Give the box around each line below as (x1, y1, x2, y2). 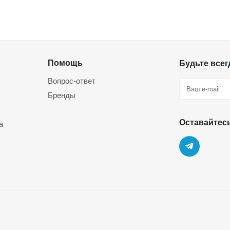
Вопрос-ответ (48, 76, 95, 85)
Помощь (48, 58, 83, 67)
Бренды (48, 91, 75, 100)
